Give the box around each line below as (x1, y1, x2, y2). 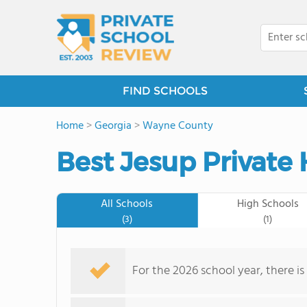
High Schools (236, 195, 299, 213)
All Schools (101, 195, 153, 213)
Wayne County (143, 117, 213, 135)
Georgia (95, 117, 132, 135)
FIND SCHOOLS (122, 84, 208, 97)
